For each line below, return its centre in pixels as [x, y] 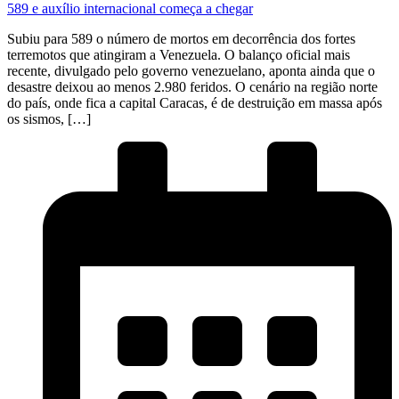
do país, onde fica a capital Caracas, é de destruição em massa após [195, 102]
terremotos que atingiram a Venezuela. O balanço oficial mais [179, 54]
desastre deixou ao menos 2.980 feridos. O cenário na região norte [192, 86]
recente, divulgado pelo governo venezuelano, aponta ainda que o [191, 70]
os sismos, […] [49, 118]
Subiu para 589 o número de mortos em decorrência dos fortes [181, 38]
